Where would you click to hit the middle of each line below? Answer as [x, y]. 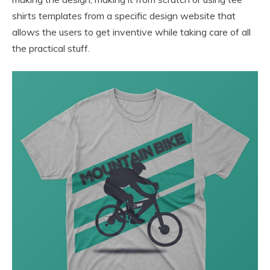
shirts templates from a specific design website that [124, 16]
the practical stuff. [51, 49]
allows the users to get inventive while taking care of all [131, 32]
